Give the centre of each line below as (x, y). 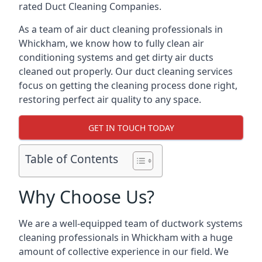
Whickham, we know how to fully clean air (111, 43)
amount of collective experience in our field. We (124, 251)
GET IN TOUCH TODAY (131, 127)
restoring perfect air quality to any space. (110, 99)
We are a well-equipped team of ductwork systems (131, 223)
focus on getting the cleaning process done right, (128, 85)
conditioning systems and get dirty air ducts (116, 57)
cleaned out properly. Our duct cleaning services (126, 71)
